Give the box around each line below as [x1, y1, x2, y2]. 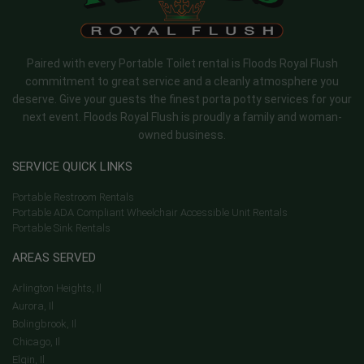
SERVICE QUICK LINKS [12, 158, 132, 174]
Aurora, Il [12, 299, 54, 312]
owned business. [138, 128, 226, 141]
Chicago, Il [12, 335, 60, 348]
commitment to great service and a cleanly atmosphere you [25, 74, 339, 88]
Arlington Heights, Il [12, 281, 102, 294]
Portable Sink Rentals [12, 221, 110, 234]
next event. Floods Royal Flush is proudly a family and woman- [22, 110, 342, 123]
